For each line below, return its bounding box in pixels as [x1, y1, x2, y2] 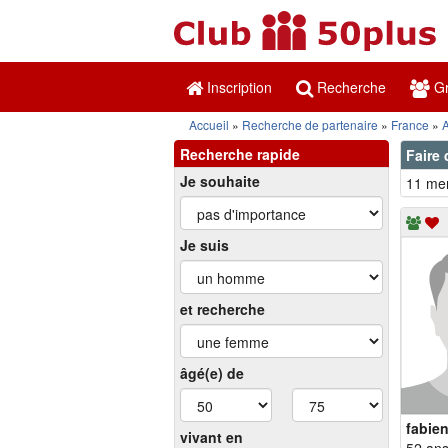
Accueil [189, 116, 229, 133]
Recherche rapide [180, 144, 300, 164]
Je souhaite [180, 171, 260, 191]
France [391, 116, 429, 133]
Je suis [180, 235, 229, 255]
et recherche [180, 299, 265, 319]
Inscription [203, 77, 272, 97]
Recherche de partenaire [242, 116, 378, 133]
